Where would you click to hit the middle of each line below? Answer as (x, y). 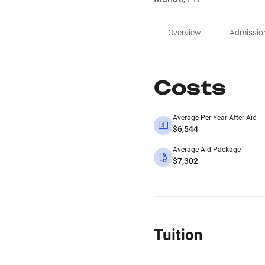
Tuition (178, 235)
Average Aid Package (207, 150)
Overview (185, 33)
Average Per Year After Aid (215, 118)
